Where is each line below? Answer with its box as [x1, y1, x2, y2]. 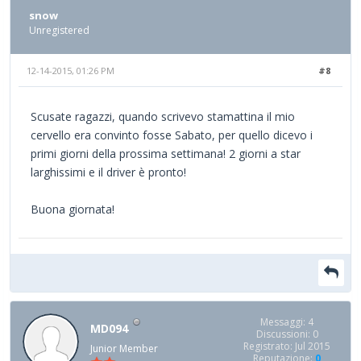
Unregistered [29, 23, 89, 38]
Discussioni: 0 [255, 327, 318, 342]
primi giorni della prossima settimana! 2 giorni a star [31, 146, 301, 162]
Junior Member [90, 341, 158, 355]
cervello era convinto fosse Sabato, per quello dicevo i [31, 127, 313, 143]
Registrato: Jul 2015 [243, 339, 330, 354]
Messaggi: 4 [260, 315, 313, 330]
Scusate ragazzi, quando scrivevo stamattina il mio [31, 109, 295, 125]
